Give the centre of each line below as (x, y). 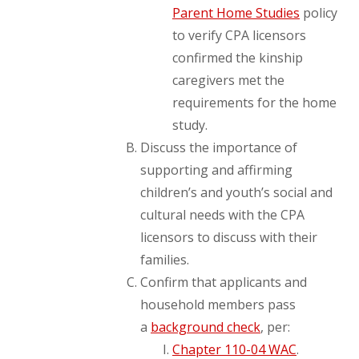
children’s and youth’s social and (236, 192)
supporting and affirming (216, 170)
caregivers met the (228, 80)
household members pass (218, 305)
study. (190, 125)
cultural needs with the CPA (222, 215)
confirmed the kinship (238, 58)
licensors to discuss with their (229, 237)
